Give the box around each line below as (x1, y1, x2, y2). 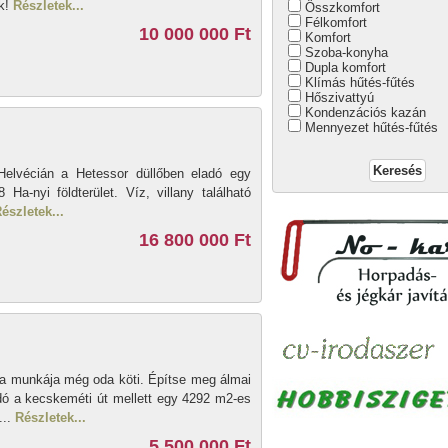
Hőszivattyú (305, 90, 374, 105)
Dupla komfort (305, 60, 386, 75)
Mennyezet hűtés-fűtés (305, 120, 438, 135)
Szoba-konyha (305, 45, 388, 60)
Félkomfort (305, 15, 367, 30)
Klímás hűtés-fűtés (305, 75, 415, 90)
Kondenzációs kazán (305, 105, 426, 120)
